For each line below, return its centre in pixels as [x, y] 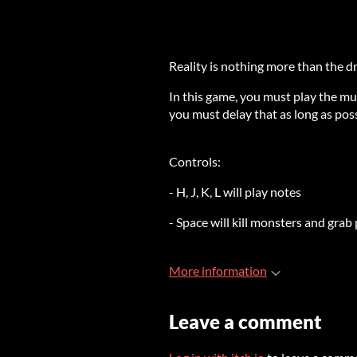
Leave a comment [245, 322]
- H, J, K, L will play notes [235, 192]
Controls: [195, 161]
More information [218, 271]
